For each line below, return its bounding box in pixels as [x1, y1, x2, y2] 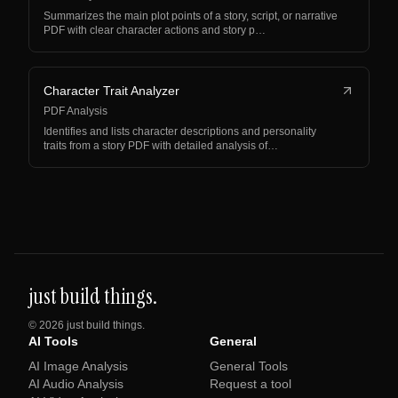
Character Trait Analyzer [44, 84, 179, 98]
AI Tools [28, 334, 78, 348]
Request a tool [210, 377, 291, 391]
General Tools [210, 359, 288, 373]
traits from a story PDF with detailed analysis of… [44, 139, 278, 152]
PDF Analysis [44, 105, 107, 117]
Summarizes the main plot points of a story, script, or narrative [44, 10, 338, 22]
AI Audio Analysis [28, 377, 123, 391]
